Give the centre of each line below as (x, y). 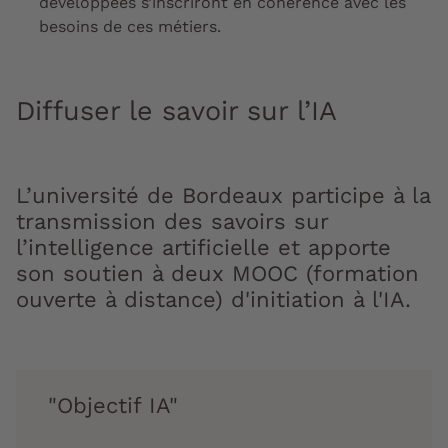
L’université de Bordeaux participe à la (223, 196)
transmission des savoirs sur (172, 222)
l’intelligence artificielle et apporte (203, 248)
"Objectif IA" (109, 406)
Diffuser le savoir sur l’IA (176, 111)
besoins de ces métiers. (130, 27)
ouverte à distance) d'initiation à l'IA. (213, 300)
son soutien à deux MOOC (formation (217, 274)
